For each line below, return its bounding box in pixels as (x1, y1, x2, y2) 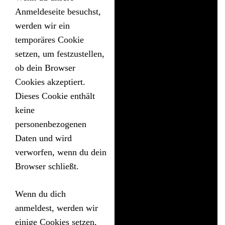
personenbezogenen (15, 119, 86, 130)
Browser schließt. (15, 161, 79, 172)
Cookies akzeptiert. (15, 77, 85, 87)
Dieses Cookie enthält (15, 91, 95, 101)
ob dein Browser (15, 63, 75, 73)
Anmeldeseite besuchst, (15, 7, 101, 17)
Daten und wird (15, 133, 72, 144)
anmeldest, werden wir (15, 203, 98, 213)
